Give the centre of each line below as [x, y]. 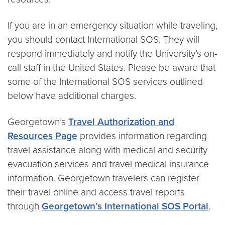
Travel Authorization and [121, 122]
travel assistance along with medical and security [107, 150]
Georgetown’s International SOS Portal [125, 206]
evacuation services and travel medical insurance [108, 164]
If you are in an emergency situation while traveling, [113, 25]
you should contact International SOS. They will [103, 39]
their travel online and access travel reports [96, 192]
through [25, 206]
